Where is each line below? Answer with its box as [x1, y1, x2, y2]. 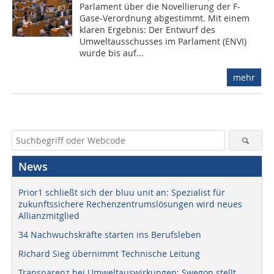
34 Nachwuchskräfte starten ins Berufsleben [18, 229, 201, 240]
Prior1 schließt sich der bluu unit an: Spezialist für [18, 187, 225, 198]
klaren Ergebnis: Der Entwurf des [80, 24, 216, 35]
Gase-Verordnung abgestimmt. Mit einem [80, 12, 250, 24]
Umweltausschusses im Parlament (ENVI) [80, 35, 247, 47]
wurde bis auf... [80, 47, 144, 59]
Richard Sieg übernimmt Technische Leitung [18, 248, 200, 259]
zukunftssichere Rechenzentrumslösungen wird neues [18, 198, 242, 210]
